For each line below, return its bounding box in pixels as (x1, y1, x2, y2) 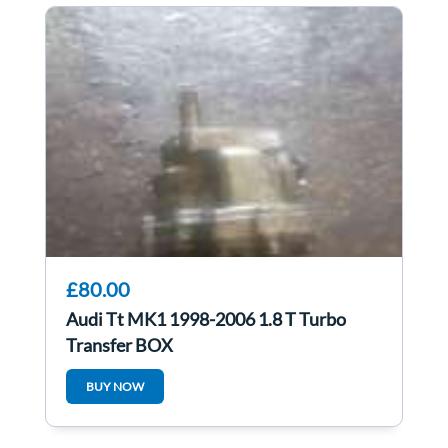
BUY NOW (86, 379, 144, 395)
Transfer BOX (66, 334, 173, 357)
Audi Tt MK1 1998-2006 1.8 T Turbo (66, 308, 346, 331)
